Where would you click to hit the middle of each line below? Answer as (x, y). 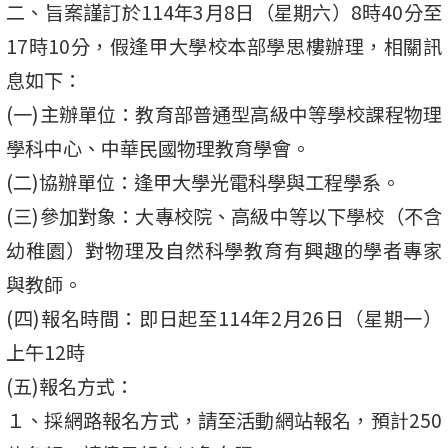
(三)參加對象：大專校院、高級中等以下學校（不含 (224, 215)
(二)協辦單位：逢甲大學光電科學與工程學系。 (203, 181)
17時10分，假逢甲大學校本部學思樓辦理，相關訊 (224, 45)
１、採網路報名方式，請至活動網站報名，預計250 (224, 419)
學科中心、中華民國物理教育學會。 (158, 147)
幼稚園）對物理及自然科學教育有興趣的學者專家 (224, 249)
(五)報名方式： (70, 385)
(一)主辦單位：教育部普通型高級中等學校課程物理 (224, 113)
